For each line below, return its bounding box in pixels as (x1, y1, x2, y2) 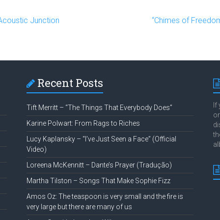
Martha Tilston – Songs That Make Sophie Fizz (26, 177, 170, 185)
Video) (26, 145, 47, 154)
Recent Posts (37, 76, 103, 90)
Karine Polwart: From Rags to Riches (26, 119, 140, 128)
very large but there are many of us (26, 203, 132, 211)
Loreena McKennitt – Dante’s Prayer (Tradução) (26, 161, 172, 169)
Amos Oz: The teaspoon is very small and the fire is (26, 192, 183, 201)
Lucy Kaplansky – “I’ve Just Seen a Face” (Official (26, 135, 176, 143)
